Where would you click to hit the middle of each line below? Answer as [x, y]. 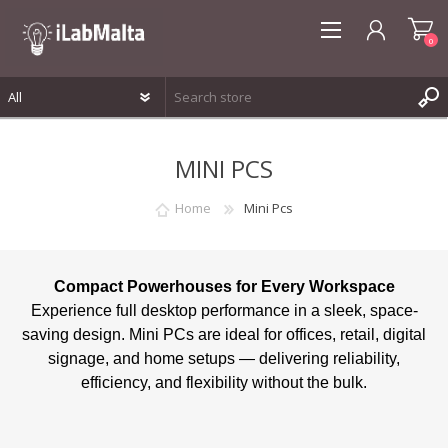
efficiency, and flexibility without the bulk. [224, 382]
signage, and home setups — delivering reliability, [224, 358]
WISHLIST [71, 197]
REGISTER [68, 137]
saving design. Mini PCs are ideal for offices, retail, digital [224, 334]
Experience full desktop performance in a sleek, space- [224, 310]
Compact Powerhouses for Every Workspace [224, 286]
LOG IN [63, 167]
